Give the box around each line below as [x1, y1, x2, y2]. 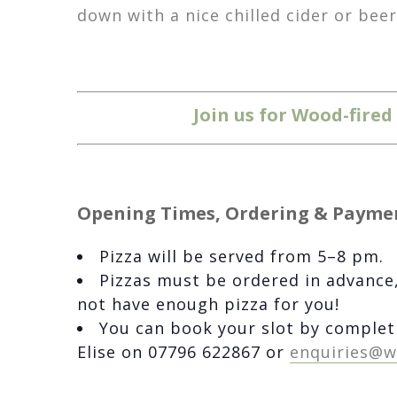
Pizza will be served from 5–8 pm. [99, 245, 384, 267]
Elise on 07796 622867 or [77, 340, 290, 362]
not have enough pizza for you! [77, 292, 339, 315]
